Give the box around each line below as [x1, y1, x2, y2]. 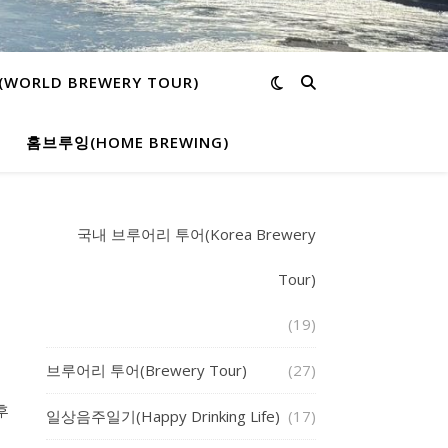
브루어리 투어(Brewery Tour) [46, 360, 247, 380]
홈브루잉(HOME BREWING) [25, 132, 229, 152]
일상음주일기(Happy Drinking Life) [46, 406, 280, 426]
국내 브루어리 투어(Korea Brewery [77, 224, 316, 244]
